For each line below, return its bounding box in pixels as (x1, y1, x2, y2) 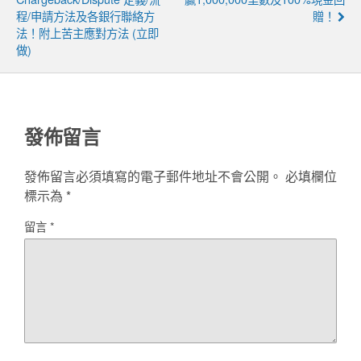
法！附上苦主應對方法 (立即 (16, 23, 159, 41)
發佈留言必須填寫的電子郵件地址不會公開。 (24, 166, 282, 185)
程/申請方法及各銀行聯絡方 (16, 6, 155, 24)
